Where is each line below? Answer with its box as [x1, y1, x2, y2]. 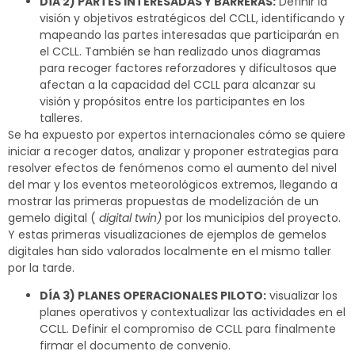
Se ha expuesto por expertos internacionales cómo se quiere [8, 126, 345, 143]
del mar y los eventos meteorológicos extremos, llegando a [8, 176, 338, 193]
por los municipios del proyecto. [162, 209, 341, 226]
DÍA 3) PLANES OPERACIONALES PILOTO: [40, 288, 266, 304]
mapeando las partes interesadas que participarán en [40, 26, 339, 43]
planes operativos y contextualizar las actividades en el [40, 304, 345, 321]
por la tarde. [8, 259, 74, 276]
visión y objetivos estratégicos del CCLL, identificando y [40, 10, 345, 26]
